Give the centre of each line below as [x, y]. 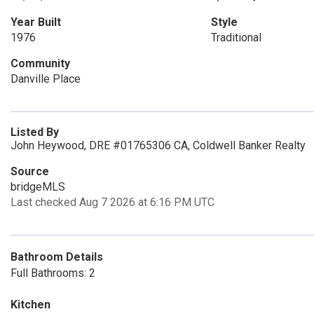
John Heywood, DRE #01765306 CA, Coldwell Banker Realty [158, 145]
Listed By [35, 132]
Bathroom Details [57, 257]
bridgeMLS [38, 187]
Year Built [36, 22]
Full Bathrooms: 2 [53, 273]
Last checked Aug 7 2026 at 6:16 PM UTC [112, 202]
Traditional [236, 37]
